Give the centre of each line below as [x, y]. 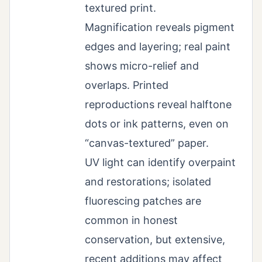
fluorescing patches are [143, 201]
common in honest [131, 220]
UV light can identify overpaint [160, 162]
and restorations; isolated [148, 181]
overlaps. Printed [127, 85]
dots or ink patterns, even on [157, 123]
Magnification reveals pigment [160, 27]
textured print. [120, 8]
